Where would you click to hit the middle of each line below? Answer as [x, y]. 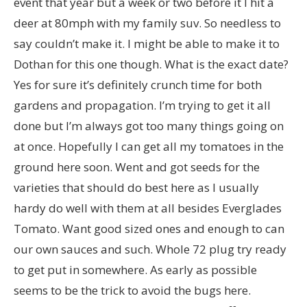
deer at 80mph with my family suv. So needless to [147, 23]
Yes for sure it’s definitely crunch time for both [138, 84]
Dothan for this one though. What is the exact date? [151, 64]
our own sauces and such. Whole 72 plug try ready [150, 249]
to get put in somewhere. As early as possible [135, 269]
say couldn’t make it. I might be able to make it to [147, 43]
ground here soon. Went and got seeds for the [137, 167]
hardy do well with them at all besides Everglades [148, 208]
